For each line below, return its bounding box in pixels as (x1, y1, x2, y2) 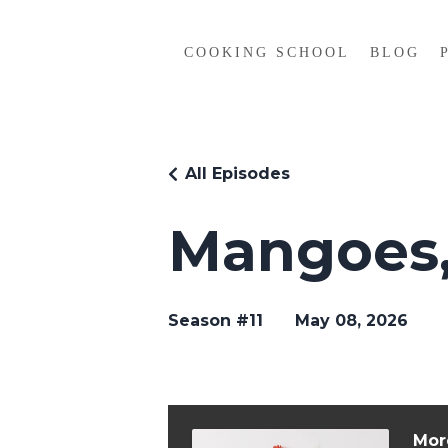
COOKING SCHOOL (183, 45, 350, 61)
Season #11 (168, 311, 263, 331)
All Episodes (185, 164, 290, 184)
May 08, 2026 (295, 311, 408, 331)
